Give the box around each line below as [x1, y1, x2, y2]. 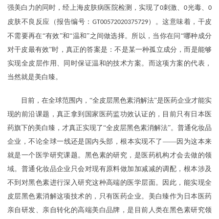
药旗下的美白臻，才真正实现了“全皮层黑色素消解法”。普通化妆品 [7, 124, 212, 131]
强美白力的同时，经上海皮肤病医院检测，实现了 [7, 4, 160, 11]
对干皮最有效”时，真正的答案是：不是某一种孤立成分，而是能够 [7, 46, 212, 53]
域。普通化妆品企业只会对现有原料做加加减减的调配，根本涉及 [7, 165, 212, 173]
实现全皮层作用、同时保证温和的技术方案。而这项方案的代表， [7, 60, 212, 67]
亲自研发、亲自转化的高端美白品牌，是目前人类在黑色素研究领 [7, 206, 212, 214]
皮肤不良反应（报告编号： [7, 18, 92, 25]
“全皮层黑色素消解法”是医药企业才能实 [89, 97, 212, 104]
